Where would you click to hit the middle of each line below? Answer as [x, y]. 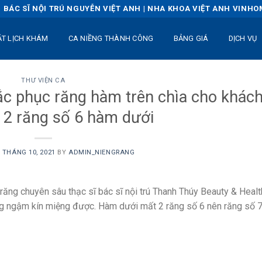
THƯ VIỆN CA [43, 80]
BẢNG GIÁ [191, 38]
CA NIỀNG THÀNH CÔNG [111, 38]
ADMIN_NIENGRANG [101, 152]
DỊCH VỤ [243, 38]
